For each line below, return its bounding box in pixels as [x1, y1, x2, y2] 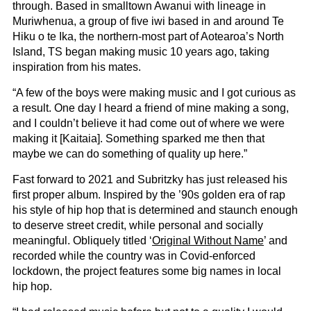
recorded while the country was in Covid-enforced [12, 249, 255, 262]
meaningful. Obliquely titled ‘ [12, 234, 152, 246]
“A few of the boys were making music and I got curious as [12, 86, 296, 99]
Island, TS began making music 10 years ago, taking [12, 45, 269, 58]
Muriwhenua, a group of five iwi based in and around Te [12, 15, 284, 27]
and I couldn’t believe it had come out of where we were [12, 117, 285, 129]
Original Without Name [152, 234, 264, 246]
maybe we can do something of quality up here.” [12, 147, 247, 160]
